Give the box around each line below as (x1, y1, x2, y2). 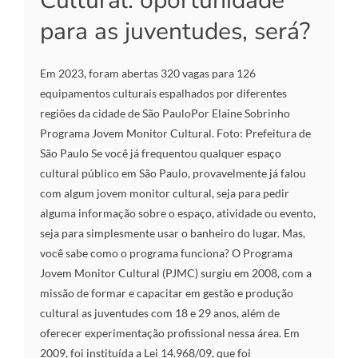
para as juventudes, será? (40, 15, 310, 49)
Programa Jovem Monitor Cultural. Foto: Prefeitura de (40, 126, 311, 141)
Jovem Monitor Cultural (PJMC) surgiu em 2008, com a (40, 266, 312, 280)
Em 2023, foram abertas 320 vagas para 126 (40, 66, 256, 81)
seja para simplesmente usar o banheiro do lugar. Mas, (40, 226, 305, 241)
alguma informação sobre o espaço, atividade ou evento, (40, 206, 316, 221)
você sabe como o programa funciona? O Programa (40, 246, 292, 261)
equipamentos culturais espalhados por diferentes (40, 86, 287, 101)
